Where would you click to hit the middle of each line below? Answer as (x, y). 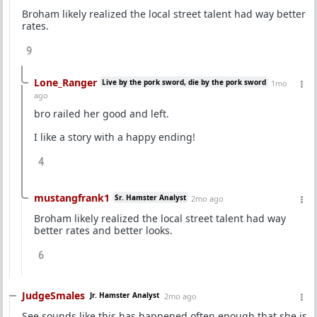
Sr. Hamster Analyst (150, 197)
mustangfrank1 (72, 198)
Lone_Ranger (65, 82)
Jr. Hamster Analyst (125, 295)
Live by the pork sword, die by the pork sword (184, 82)
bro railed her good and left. (102, 114)
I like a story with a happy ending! (115, 137)
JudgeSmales (53, 295)
